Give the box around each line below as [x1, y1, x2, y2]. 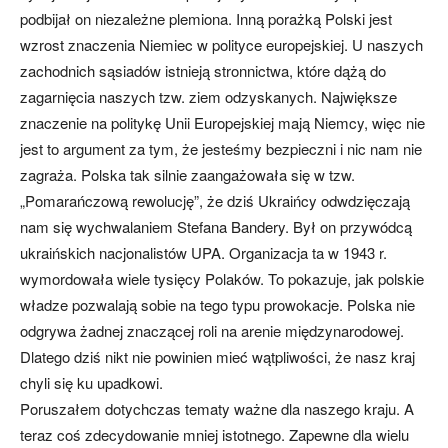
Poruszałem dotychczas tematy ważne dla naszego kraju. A [20, 398, 414, 419]
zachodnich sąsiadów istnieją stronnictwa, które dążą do [20, 60, 386, 81]
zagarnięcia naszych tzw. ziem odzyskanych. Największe [20, 86, 397, 107]
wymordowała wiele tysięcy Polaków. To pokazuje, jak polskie [20, 268, 424, 289]
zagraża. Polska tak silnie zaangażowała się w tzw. [20, 164, 355, 185]
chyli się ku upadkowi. [20, 372, 163, 393]
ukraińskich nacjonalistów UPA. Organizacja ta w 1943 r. [20, 242, 387, 263]
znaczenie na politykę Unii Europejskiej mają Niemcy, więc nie [20, 112, 425, 133]
